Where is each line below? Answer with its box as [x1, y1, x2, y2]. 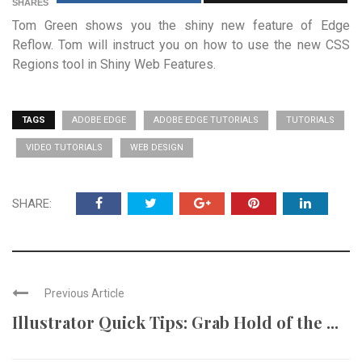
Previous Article [44, 287, 124, 300]
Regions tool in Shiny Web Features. [12, 57, 216, 72]
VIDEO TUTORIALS [26, 142, 103, 153]
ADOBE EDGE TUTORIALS [154, 115, 259, 125]
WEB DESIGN [130, 142, 183, 153]
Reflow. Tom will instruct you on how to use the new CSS [12, 37, 350, 53]
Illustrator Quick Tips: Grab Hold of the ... [12, 311, 339, 333]
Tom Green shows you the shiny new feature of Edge [12, 18, 350, 33]
